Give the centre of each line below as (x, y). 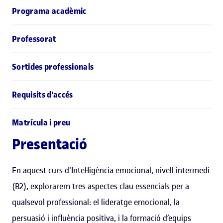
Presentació (50, 144)
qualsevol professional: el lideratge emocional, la (96, 202)
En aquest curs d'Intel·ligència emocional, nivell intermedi (111, 170)
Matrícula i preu (41, 123)
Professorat (34, 39)
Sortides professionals (53, 67)
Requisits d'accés (43, 95)
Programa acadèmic (49, 11)
